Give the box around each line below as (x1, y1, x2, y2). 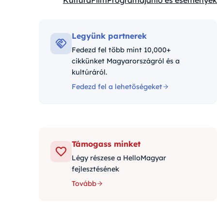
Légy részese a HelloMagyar (72, 154, 166, 162)
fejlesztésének (72, 165, 119, 173)
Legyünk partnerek (72, 31, 147, 41)
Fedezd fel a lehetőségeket (72, 82, 162, 91)
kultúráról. (72, 68, 107, 77)
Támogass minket (72, 139, 140, 149)
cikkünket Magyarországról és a (72, 57, 180, 65)
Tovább (72, 179, 96, 188)
